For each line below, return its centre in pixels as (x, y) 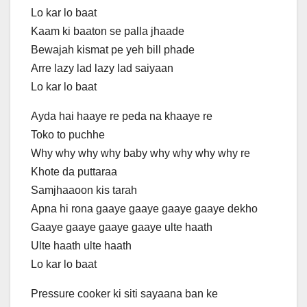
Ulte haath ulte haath (81, 246)
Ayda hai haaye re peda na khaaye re (122, 116)
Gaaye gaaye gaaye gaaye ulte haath (122, 228)
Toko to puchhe (68, 135)
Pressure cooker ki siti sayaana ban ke (124, 294)
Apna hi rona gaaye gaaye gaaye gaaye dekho (144, 209)
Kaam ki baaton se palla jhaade (108, 32)
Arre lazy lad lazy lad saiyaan (102, 69)
